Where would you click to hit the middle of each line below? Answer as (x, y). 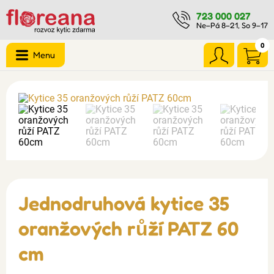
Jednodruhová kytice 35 (124, 203)
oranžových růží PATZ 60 (128, 228)
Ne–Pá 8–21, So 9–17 (232, 25)
